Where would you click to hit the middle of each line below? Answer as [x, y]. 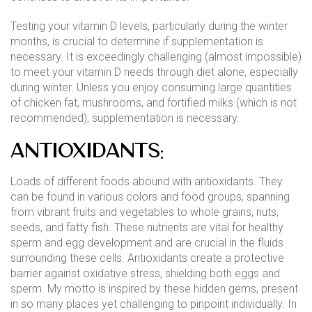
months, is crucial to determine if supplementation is [137, 41]
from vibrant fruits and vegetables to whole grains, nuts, [145, 212]
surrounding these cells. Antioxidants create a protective [147, 258]
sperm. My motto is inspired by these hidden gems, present [154, 288]
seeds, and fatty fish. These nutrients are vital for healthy [147, 227]
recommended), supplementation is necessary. [125, 118]
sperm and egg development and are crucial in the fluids [147, 242]
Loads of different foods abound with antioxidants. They [147, 181]
